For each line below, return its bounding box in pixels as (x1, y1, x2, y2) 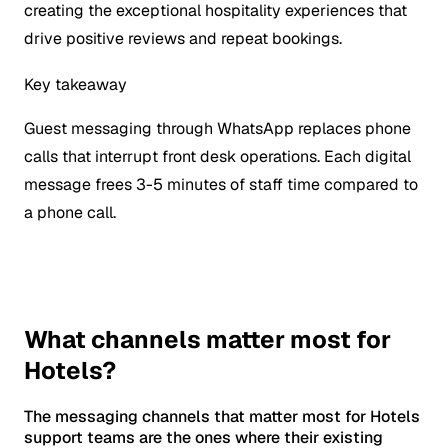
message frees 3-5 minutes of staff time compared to (24, 174, 418, 196)
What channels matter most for (24, 324, 391, 356)
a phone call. (24, 202, 116, 224)
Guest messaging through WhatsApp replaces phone (24, 118, 411, 140)
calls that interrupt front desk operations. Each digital (24, 146, 411, 168)
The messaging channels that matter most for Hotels (24, 406, 420, 428)
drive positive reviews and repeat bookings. (24, 28, 342, 50)
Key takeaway (24, 74, 127, 96)
